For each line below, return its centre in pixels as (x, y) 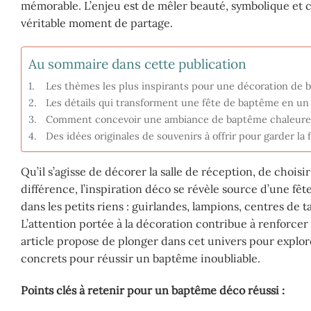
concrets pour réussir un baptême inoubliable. (141, 258)
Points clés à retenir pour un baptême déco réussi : (153, 290)
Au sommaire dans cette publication (137, 64)
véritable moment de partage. (97, 23)
